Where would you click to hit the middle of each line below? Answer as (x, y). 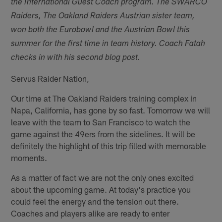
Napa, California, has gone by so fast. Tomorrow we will (111, 110)
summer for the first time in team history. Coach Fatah (108, 44)
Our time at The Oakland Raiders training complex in (104, 98)
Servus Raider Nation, (50, 78)
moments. (29, 157)
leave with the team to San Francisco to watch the (101, 122)
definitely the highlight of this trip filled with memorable (109, 145)
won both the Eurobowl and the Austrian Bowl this (101, 30)
